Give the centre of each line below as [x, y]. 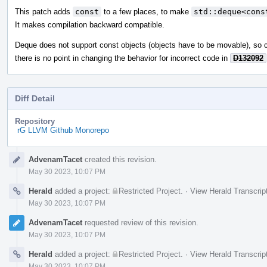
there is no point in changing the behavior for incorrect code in [122, 58]
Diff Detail [35, 98]
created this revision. [119, 159]
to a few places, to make [146, 11]
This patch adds [44, 11]
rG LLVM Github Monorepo [63, 130]
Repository [35, 121]
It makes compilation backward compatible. [90, 24]
